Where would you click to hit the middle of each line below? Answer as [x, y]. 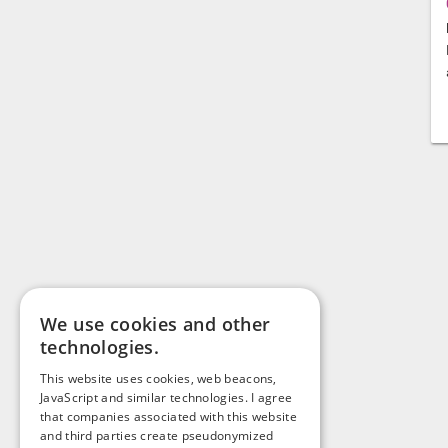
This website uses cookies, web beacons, [158, 378]
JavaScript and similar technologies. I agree [166, 397]
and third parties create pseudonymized [157, 435]
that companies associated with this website [168, 416]
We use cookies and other [155, 324]
